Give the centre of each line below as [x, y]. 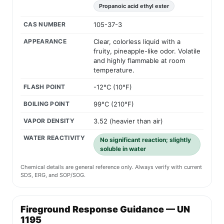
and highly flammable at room [139, 61]
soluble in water [123, 149]
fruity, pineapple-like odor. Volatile [147, 51]
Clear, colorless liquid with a [137, 42]
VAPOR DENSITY [49, 121]
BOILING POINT [46, 104]
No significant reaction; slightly [145, 140]
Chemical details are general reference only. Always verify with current [111, 167]
